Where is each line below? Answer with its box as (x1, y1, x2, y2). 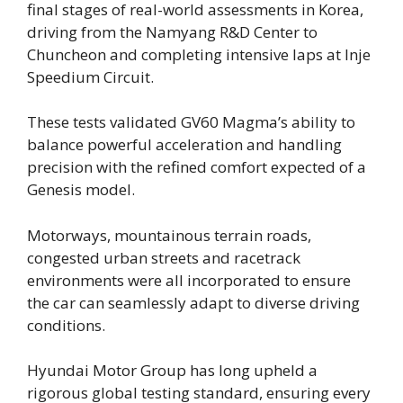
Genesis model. (27, 179, 135, 201)
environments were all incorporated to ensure (27, 269, 351, 291)
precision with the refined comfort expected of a (27, 157, 366, 178)
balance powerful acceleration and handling (27, 134, 342, 156)
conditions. (27, 314, 105, 336)
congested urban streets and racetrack (27, 246, 300, 268)
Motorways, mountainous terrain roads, (27, 224, 311, 246)
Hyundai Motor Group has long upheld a (27, 360, 318, 381)
